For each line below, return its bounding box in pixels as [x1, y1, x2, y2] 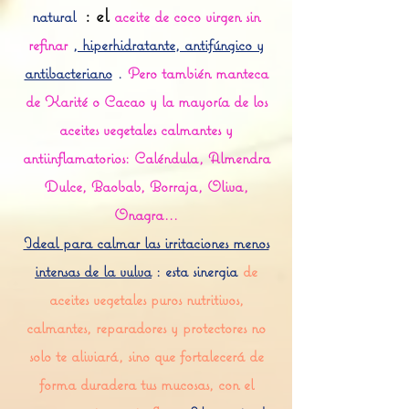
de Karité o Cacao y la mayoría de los [25, 91, 267, 111]
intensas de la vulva [35, 261, 152, 281]
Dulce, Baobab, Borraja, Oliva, [44, 176, 248, 196]
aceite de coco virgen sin [114, 6, 260, 26]
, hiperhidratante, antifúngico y [73, 35, 264, 55]
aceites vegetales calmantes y [59, 120, 233, 140]
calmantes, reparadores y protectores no [26, 318, 266, 338]
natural [32, 6, 76, 26]
